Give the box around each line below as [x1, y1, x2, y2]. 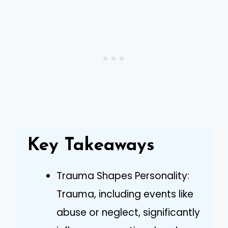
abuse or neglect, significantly [56, 205, 200, 219]
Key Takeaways [27, 136, 155, 155]
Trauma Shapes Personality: [56, 168, 189, 183]
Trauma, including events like [56, 187, 193, 201]
